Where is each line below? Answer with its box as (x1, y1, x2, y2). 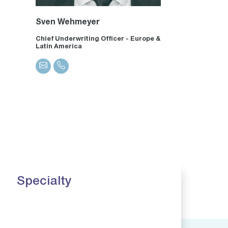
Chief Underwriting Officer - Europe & (36, 36, 161, 42)
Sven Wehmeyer (36, 19, 100, 26)
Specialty (16, 176, 71, 188)
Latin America (36, 44, 82, 50)
